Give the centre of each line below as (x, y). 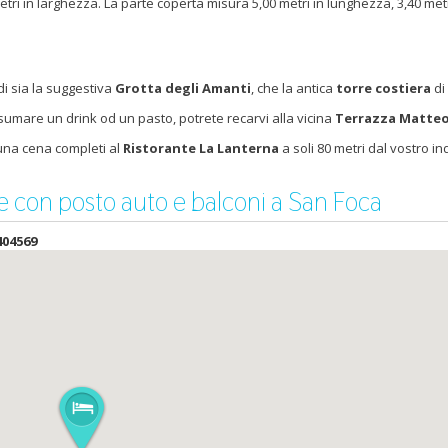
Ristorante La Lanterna (201, 148)
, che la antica (293, 88)
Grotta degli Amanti (183, 88)
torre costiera (383, 88)
